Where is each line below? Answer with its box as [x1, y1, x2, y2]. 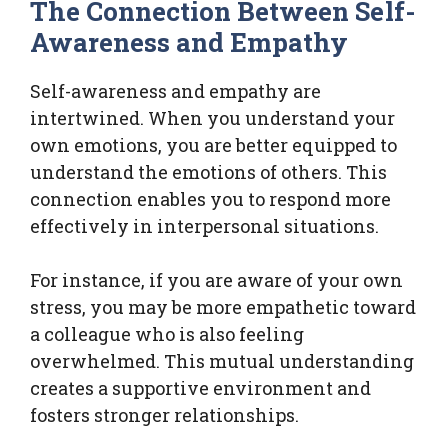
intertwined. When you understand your [30, 105, 395, 130]
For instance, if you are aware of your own [30, 267, 403, 292]
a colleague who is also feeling [30, 321, 304, 346]
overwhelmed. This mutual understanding [30, 348, 414, 373]
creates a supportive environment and [30, 375, 371, 400]
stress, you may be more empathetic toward [30, 294, 416, 319]
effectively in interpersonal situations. [30, 213, 379, 238]
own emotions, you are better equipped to [30, 132, 397, 157]
